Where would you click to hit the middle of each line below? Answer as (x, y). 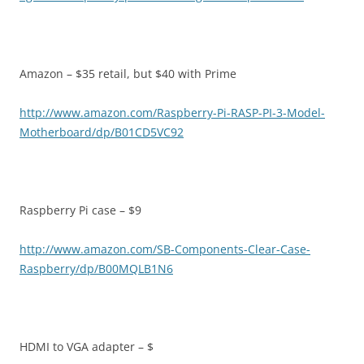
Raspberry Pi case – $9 (80, 210)
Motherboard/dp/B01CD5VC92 (102, 132)
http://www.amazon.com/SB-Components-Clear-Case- (165, 249)
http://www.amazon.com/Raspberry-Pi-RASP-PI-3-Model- (172, 113)
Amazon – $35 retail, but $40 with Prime (128, 74)
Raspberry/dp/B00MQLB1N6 (96, 269)
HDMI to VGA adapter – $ (87, 347)
